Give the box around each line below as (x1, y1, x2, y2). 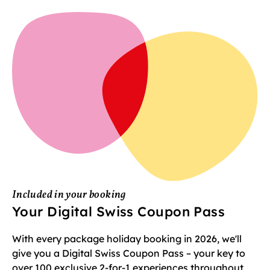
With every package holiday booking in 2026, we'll (12, 233, 242, 245)
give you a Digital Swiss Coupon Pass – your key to (12, 247, 245, 260)
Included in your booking (12, 187, 126, 203)
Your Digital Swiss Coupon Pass (12, 203, 225, 221)
